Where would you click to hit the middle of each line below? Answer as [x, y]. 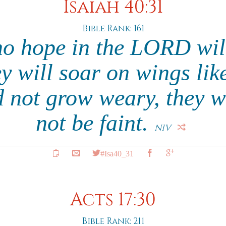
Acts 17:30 [113, 200]
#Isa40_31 [117, 153]
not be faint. [95, 123]
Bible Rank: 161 [113, 29]
